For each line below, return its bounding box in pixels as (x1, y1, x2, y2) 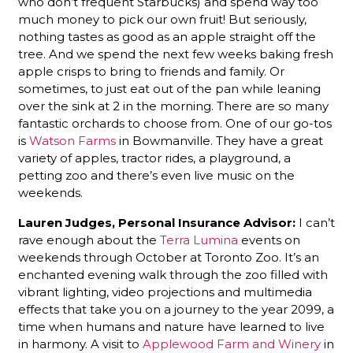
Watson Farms (29, 133, 116, 148)
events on (238, 232, 300, 247)
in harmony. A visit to (18, 336, 143, 351)
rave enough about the (18, 232, 160, 247)
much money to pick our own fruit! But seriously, (18, 12, 307, 27)
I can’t (295, 215, 335, 230)
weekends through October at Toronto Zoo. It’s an (18, 250, 319, 265)
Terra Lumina (160, 232, 238, 247)
